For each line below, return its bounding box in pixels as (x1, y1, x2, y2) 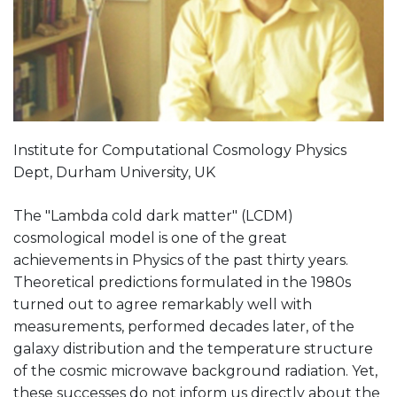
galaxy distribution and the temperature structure (13, 340, 373, 358)
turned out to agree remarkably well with (13, 296, 312, 314)
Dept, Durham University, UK (13, 164, 215, 182)
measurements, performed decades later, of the (13, 318, 354, 336)
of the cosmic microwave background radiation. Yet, (13, 362, 378, 380)
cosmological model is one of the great (13, 230, 287, 247)
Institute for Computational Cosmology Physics (13, 142, 346, 160)
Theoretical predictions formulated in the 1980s (13, 274, 351, 292)
